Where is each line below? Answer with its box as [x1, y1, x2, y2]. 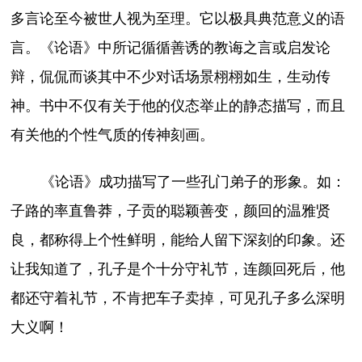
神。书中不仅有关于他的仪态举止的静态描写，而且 [11, 98, 346, 115]
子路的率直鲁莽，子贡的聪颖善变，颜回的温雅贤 [11, 203, 331, 220]
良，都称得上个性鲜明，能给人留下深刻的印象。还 [11, 232, 346, 249]
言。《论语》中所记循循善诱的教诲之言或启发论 [11, 40, 331, 57]
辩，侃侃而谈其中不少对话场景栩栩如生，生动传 [11, 69, 331, 86]
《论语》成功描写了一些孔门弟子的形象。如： [40, 174, 346, 191]
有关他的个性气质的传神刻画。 [11, 127, 215, 144]
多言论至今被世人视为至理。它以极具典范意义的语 [11, 11, 346, 27]
